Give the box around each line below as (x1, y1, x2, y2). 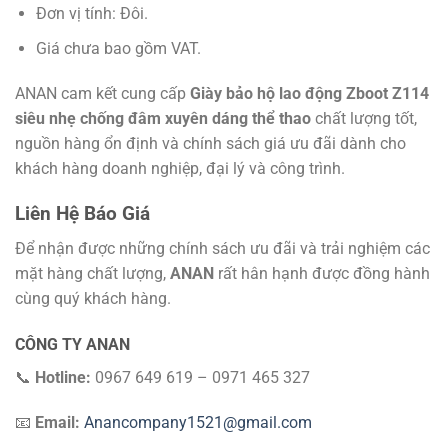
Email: (35, 413, 80, 433)
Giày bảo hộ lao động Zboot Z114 (190, 84, 429, 104)
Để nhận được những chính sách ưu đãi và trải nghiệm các (15, 238, 430, 258)
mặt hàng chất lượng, (15, 263, 170, 283)
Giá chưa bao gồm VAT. (35, 38, 201, 58)
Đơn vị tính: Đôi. (35, 4, 148, 23)
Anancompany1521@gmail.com (84, 413, 312, 433)
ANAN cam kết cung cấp (15, 84, 190, 104)
